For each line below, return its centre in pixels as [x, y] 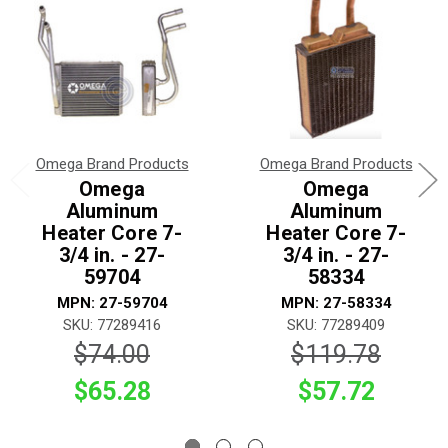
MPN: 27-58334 [336, 303]
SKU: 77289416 [112, 325]
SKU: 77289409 [336, 325]
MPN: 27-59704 [112, 303]
